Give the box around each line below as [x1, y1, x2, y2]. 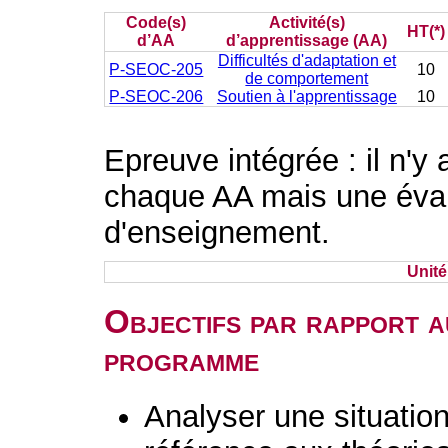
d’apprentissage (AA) [226, 32, 388, 49]
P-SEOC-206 [109, 88, 204, 105]
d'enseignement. [104, 215, 331, 250]
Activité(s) [268, 14, 345, 31]
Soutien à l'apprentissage [216, 88, 397, 105]
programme [104, 341, 260, 378]
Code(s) [126, 14, 187, 31]
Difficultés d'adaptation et [217, 52, 396, 69]
